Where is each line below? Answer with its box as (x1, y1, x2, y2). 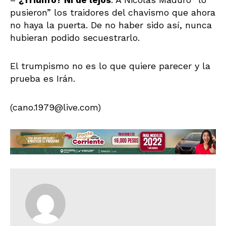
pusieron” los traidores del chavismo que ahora (10, 7, 215, 18)
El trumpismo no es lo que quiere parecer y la (10, 61, 210, 72)
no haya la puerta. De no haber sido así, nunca (10, 19, 212, 30)
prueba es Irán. (10, 73, 75, 84)
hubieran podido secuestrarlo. (10, 32, 140, 43)
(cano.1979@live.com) (10, 101, 101, 112)
